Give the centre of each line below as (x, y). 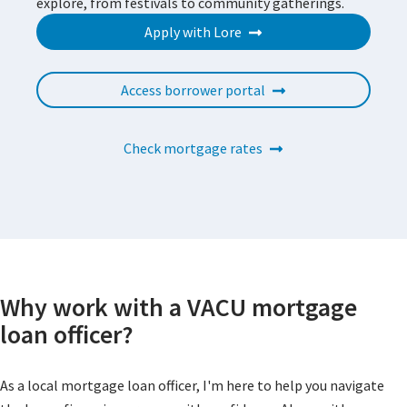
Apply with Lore (193, 32)
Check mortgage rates (193, 149)
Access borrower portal (193, 90)
